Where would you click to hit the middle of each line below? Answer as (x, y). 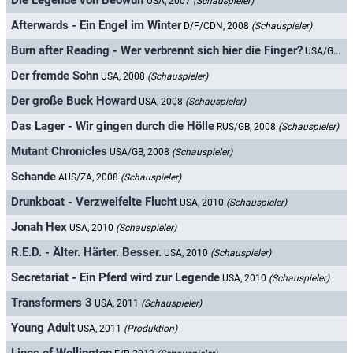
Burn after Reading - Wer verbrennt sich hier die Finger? (157, 51)
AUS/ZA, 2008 (89, 178)
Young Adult (43, 328)
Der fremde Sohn (55, 76)
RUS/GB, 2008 (247, 127)
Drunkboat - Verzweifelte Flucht (94, 202)
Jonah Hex (39, 227)
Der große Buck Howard (74, 101)
